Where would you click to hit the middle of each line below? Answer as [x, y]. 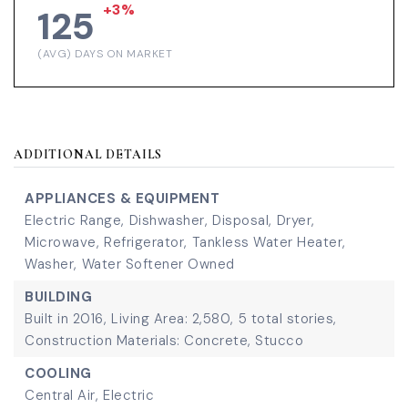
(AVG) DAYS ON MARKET [105, 54]
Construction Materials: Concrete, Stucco [164, 341]
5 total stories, [287, 319]
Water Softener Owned [158, 264]
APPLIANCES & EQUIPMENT [122, 199]
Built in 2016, [66, 319]
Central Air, [61, 395]
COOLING [58, 373]
